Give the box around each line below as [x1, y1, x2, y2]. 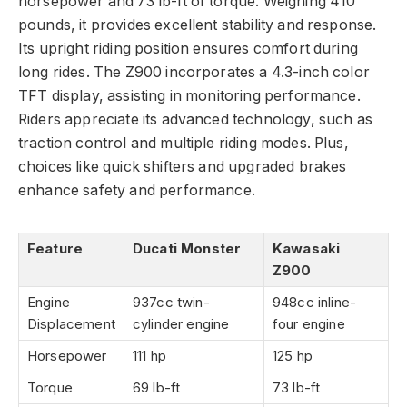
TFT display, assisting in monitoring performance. [18, 87, 361, 105]
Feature [27, 240, 84, 258]
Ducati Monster [133, 240, 242, 258]
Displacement [27, 315, 115, 333]
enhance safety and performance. [18, 182, 255, 200]
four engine [273, 315, 345, 333]
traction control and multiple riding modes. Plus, [18, 134, 349, 153]
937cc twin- [133, 293, 210, 312]
